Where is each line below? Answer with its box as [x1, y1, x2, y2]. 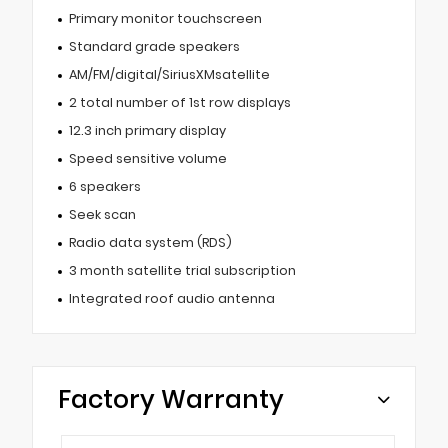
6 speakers [68, 177, 141, 195]
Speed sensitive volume [68, 149, 227, 167]
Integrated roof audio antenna [68, 289, 275, 307]
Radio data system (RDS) [68, 233, 232, 251]
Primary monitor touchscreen [68, 9, 262, 27]
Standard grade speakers [68, 37, 240, 55]
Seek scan [68, 205, 136, 223]
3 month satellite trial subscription [68, 261, 296, 279]
